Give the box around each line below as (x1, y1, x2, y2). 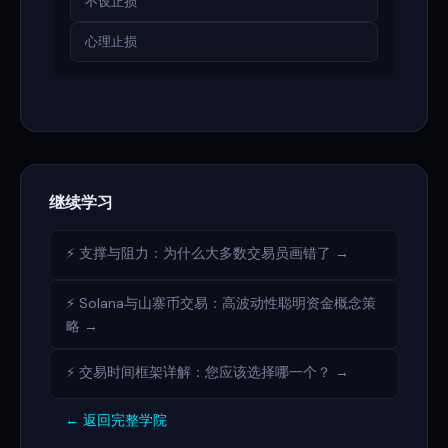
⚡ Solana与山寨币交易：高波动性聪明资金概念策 (66, 294, 376, 312)
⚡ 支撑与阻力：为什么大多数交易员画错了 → (66, 244, 349, 262)
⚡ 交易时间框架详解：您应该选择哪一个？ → (66, 363, 349, 381)
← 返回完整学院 (65, 411, 167, 429)
